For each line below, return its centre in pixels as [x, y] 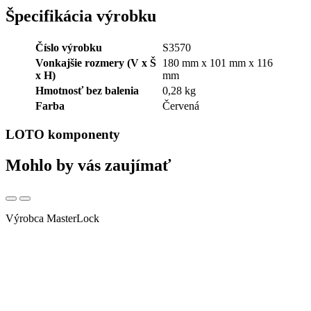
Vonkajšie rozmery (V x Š [96, 62]
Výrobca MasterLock [52, 219]
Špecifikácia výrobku [81, 16]
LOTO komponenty [63, 135]
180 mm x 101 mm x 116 [218, 62]
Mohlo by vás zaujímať [89, 166]
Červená [181, 106]
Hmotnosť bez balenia [87, 90]
